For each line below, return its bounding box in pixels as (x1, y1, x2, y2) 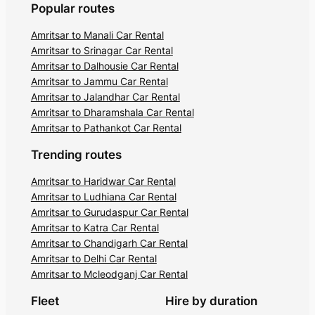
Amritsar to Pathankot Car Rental (30, 122, 181, 134)
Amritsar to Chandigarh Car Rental (30, 236, 188, 249)
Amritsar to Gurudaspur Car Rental (30, 205, 188, 218)
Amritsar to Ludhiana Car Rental (30, 190, 176, 202)
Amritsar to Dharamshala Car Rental (30, 106, 194, 119)
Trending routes (30, 148, 122, 162)
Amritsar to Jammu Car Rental (30, 75, 168, 88)
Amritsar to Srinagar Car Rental (30, 44, 173, 57)
